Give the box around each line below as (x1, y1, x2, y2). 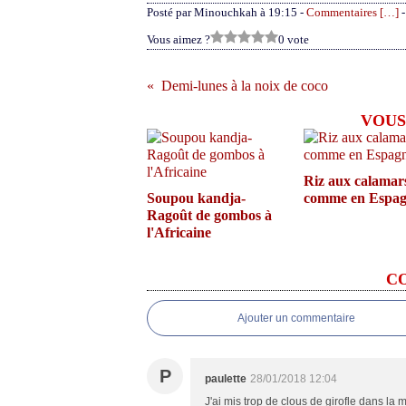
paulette (205, 372, 246, 385)
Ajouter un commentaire (237, 312, 355, 324)
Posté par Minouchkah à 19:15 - (147, 5, 306, 19)
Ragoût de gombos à (147, 208, 272, 223)
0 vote (278, 33, 309, 46)
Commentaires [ (306, 5, 383, 19)
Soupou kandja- (147, 190, 246, 206)
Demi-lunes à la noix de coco (161, 78, 328, 93)
